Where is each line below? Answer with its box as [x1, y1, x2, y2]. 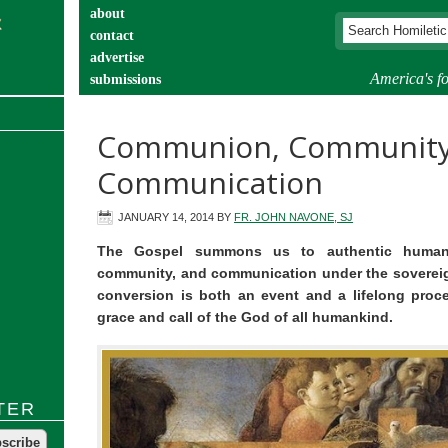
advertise [90, 50, 144, 65]
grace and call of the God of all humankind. [97, 309, 393, 325]
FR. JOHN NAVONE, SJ [234, 211, 353, 223]
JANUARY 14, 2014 [118, 211, 214, 223]
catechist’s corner [90, 94, 194, 109]
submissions [90, 72, 161, 87]
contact [90, 28, 134, 43]
